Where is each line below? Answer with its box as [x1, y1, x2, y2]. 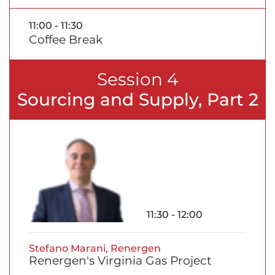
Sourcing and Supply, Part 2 [17, 89, 258, 110]
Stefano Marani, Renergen [29, 242, 161, 255]
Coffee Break [29, 33, 103, 47]
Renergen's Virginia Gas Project [29, 254, 212, 268]
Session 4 [96, 69, 179, 90]
